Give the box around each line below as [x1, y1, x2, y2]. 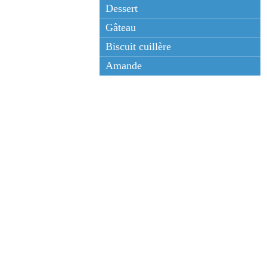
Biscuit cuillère [105, 41, 171, 52]
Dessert [105, 2, 138, 14]
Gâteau [105, 21, 136, 33]
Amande [105, 60, 142, 72]
